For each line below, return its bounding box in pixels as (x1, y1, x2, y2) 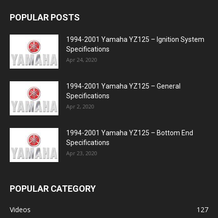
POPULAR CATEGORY (10, 183, 96, 194)
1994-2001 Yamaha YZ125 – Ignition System (66, 36, 204, 43)
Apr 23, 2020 (66, 149, 97, 157)
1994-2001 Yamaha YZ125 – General (66, 82, 181, 90)
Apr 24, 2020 (66, 56, 97, 63)
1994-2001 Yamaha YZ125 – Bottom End (66, 129, 193, 137)
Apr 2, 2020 (66, 103, 94, 110)
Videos (10, 205, 31, 214)
